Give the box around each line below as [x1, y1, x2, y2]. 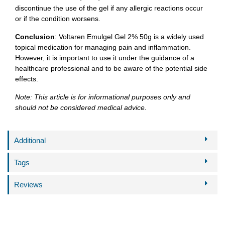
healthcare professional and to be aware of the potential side [15, 64, 207, 72]
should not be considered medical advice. [15, 103, 147, 111]
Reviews [14, 180, 43, 189]
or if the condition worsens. [15, 14, 100, 23]
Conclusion [15, 32, 55, 41]
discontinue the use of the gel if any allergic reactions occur [15, 4, 203, 12]
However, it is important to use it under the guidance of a [15, 53, 194, 62]
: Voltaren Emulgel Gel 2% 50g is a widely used [55, 32, 204, 41]
